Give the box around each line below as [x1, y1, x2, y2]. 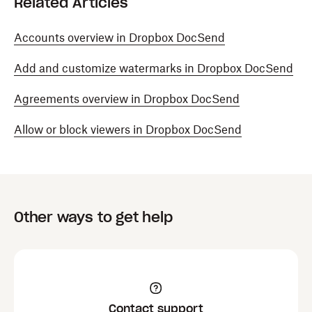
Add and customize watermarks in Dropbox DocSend [14, 61, 293, 75]
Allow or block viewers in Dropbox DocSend [14, 123, 242, 136]
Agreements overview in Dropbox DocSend [14, 92, 240, 106]
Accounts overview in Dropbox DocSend [14, 31, 225, 45]
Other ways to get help [14, 208, 173, 226]
